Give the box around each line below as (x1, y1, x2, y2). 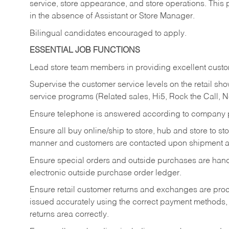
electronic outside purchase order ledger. (30, 169, 181, 177)
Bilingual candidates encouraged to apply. (30, 29, 187, 38)
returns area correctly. (30, 211, 109, 219)
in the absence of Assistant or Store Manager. (30, 12, 195, 21)
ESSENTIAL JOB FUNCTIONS (30, 47, 140, 55)
